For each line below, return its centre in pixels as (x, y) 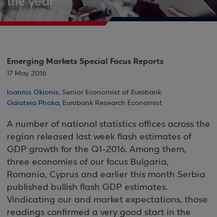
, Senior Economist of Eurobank (110, 93)
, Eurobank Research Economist (111, 103)
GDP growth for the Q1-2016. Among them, (96, 150)
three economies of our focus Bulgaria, (88, 162)
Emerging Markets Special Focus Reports (85, 61)
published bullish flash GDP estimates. (87, 187)
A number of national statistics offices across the (108, 124)
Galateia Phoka (33, 103)
